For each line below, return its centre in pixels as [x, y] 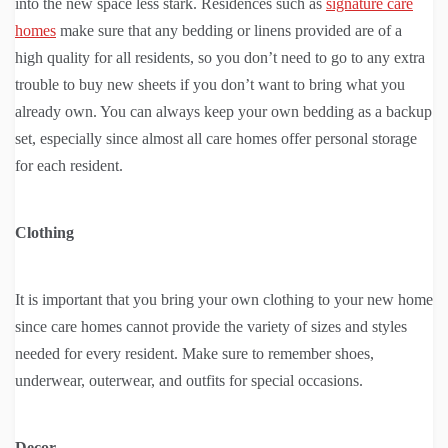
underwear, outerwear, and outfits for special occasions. [189, 381]
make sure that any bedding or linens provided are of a [229, 31]
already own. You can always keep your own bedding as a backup [223, 112]
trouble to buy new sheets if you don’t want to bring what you [210, 85]
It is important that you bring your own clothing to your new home [224, 300]
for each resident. [69, 166]
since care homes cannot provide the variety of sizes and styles [211, 327]
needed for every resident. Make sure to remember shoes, [194, 354]
